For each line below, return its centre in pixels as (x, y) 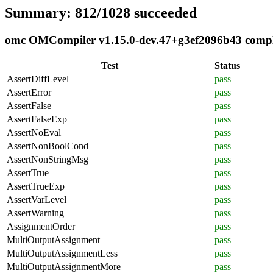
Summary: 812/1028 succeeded (101, 13)
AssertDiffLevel (38, 79)
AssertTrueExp (36, 186)
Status (227, 65)
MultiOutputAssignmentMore (64, 266)
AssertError (29, 92)
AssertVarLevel (37, 199)
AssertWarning (35, 213)
